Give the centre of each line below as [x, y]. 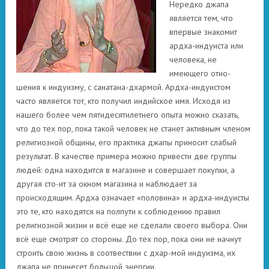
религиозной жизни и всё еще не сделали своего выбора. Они [132, 225]
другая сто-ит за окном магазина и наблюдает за [107, 184]
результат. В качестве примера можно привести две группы [126, 156]
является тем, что [201, 18]
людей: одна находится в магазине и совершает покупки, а [125, 170]
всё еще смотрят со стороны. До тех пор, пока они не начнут [129, 239]
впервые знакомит [203, 32]
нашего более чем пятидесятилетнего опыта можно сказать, [128, 115]
